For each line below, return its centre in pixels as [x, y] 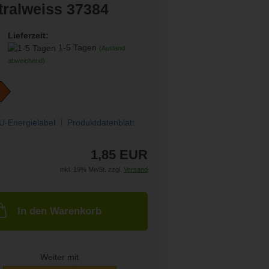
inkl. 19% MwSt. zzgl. [92, 169]
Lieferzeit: [28, 35]
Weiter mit [60, 257]
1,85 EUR [119, 154]
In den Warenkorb [60, 211]
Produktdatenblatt [101, 122]
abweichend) [26, 61]
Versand [135, 169]
